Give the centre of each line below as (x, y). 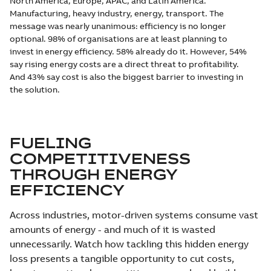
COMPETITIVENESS (100, 158)
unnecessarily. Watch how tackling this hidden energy (129, 243)
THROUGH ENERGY (94, 174)
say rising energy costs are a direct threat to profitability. (124, 64)
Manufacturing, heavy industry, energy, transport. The (117, 13)
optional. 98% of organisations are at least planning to (119, 38)
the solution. (35, 89)
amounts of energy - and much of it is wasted (113, 229)
